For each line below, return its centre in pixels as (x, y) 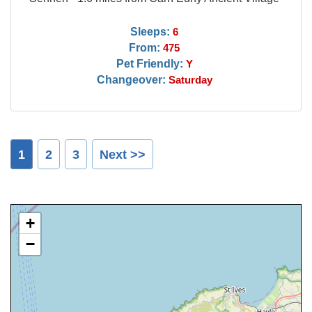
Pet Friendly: (149, 63)
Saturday (190, 80)
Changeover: (131, 79)
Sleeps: (150, 31)
